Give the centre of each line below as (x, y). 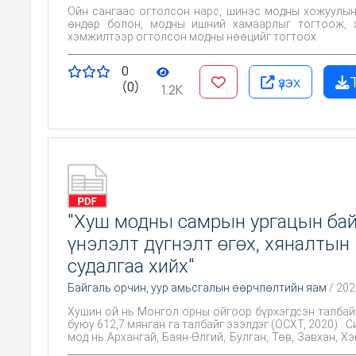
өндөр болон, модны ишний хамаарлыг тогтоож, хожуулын (150, 23)
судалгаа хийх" (131, 266)
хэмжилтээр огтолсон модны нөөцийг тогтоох (192, 36)
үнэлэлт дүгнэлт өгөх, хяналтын (209, 244)
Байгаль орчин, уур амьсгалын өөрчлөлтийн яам (197, 287)
